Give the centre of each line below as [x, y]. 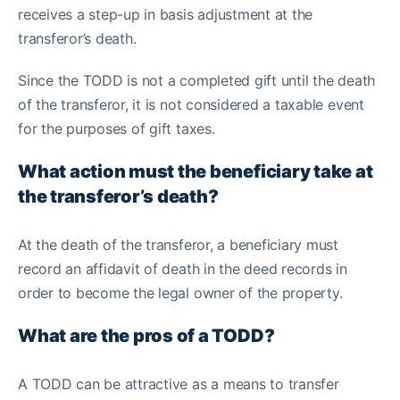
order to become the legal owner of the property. [183, 293]
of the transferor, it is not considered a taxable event [191, 104]
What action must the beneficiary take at [196, 171]
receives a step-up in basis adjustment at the [166, 14]
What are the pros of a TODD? [148, 336]
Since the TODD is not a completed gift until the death [197, 80]
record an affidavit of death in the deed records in [183, 269]
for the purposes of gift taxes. [117, 129]
